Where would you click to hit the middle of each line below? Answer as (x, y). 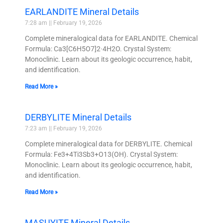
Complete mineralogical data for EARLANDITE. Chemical (111, 38)
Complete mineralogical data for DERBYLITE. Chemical (109, 144)
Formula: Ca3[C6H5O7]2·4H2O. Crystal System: (98, 49)
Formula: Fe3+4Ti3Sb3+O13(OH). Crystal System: (101, 154)
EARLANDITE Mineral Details (82, 11)
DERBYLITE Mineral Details (78, 117)
